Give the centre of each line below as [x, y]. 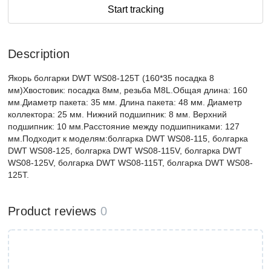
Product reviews [52, 211]
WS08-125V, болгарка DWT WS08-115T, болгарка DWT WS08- [130, 163]
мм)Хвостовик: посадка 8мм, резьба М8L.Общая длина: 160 [128, 90]
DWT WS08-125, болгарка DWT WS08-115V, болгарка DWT [125, 151]
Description [39, 54]
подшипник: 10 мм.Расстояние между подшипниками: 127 [124, 126]
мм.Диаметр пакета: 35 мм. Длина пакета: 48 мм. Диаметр [125, 102]
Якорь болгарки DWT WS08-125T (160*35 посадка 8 [111, 78]
